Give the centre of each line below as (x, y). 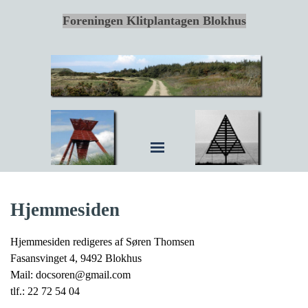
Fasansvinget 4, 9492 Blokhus (76, 258)
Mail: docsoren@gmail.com (70, 275)
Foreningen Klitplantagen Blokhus (154, 21)
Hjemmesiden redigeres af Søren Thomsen (102, 242)
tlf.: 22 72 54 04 (45, 291)
